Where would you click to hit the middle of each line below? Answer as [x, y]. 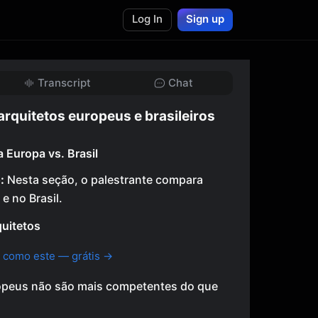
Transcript [64, 83]
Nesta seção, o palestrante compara [104, 180]
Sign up [205, 19]
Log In [147, 19]
